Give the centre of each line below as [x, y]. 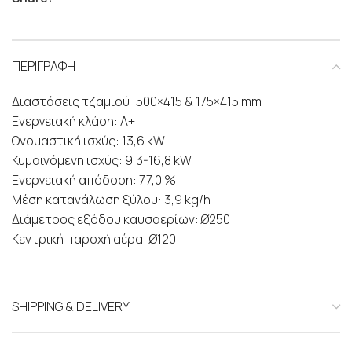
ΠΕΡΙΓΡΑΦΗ [44, 66]
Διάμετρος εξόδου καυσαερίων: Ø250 [121, 220]
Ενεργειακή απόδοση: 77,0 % [94, 180]
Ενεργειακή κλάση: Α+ [73, 121]
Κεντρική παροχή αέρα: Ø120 [94, 239]
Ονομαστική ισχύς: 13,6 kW [88, 141]
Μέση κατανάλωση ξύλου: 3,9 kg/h [111, 200]
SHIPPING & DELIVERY [71, 307]
